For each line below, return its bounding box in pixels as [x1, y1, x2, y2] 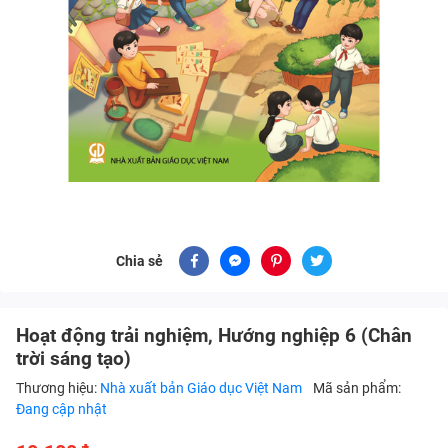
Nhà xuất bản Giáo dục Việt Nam [100, 380, 305, 397]
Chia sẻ [116, 252, 163, 269]
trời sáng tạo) [16, 347, 131, 371]
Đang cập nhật [16, 401, 107, 418]
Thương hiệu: [16, 380, 100, 397]
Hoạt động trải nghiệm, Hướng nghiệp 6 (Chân [16, 324, 412, 348]
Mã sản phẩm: [313, 380, 401, 397]
